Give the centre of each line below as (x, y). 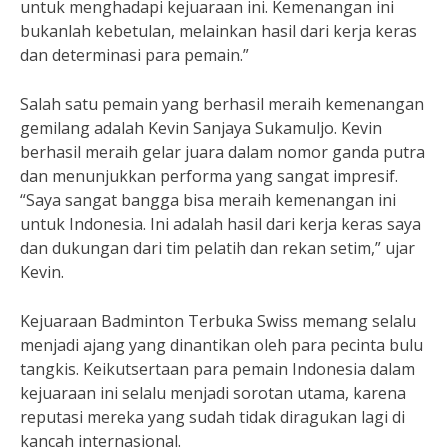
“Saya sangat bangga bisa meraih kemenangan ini (208, 200)
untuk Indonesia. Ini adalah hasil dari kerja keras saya (220, 224)
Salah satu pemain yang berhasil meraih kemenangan (222, 104)
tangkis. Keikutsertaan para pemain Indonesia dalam (217, 369)
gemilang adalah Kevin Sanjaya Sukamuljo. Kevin (201, 128)
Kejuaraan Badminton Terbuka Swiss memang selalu (218, 321)
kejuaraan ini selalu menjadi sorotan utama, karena (213, 393)
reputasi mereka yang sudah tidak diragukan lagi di (212, 417)
